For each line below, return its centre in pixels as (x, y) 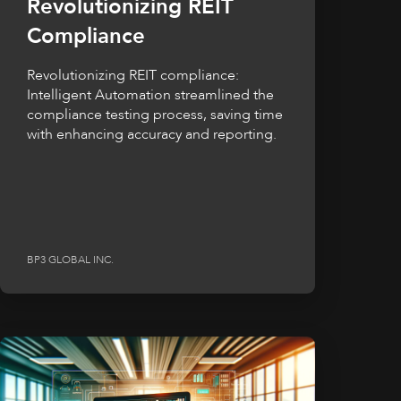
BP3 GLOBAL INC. (70, 259)
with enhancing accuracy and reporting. (152, 135)
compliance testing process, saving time (155, 115)
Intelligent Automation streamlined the (150, 95)
